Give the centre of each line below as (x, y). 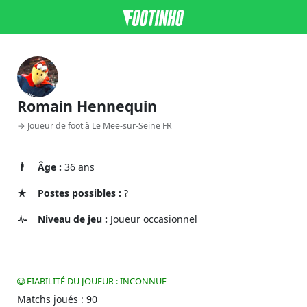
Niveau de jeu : (73, 219)
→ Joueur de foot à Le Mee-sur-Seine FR (95, 126)
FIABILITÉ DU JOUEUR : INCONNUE (96, 281)
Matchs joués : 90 (57, 299)
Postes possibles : (79, 193)
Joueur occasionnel (152, 219)
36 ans (78, 167)
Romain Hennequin (87, 106)
